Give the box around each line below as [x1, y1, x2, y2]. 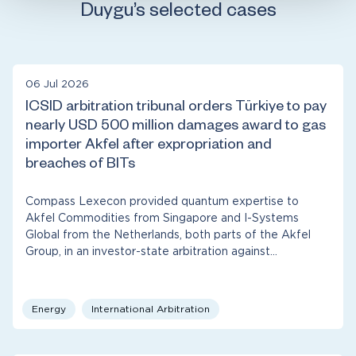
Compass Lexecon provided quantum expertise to [25, 195, 299, 207]
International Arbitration [91, 304, 210, 314]
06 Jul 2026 [25, 79, 89, 90]
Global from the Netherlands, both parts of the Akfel [25, 229, 311, 241]
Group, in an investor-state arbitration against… [25, 246, 277, 257]
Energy [32, 304, 66, 314]
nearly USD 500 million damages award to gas [25, 118, 326, 135]
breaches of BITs [25, 157, 135, 173]
